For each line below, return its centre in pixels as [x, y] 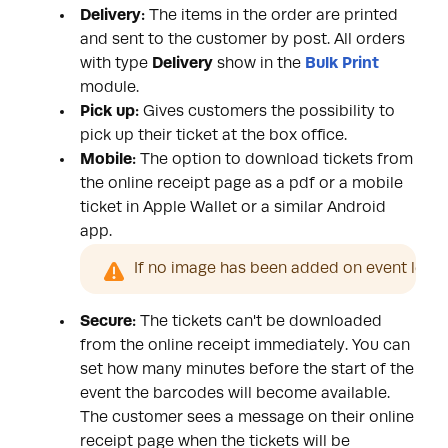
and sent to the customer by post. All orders [242, 39]
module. [109, 87]
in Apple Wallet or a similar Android [256, 207]
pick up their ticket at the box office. [213, 135]
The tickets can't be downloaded [261, 321]
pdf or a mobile [346, 183]
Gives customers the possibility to [269, 111]
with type [116, 63]
